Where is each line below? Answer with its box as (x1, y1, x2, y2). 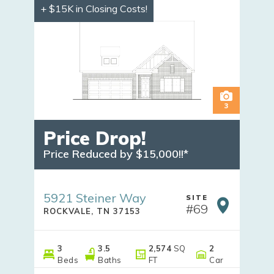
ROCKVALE (43, 206, 91, 216)
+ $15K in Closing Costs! (40, 2, 147, 15)
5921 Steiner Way (43, 190, 146, 206)
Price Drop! (43, 126, 146, 150)
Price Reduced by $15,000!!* (43, 146, 188, 161)
